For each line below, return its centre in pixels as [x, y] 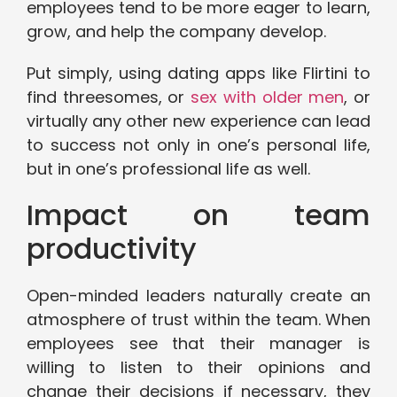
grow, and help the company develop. [176, 32]
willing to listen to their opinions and [198, 368]
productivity [112, 249]
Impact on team [198, 215]
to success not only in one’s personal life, [198, 145]
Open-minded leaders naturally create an [198, 296]
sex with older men [268, 97]
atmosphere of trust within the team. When [198, 320]
